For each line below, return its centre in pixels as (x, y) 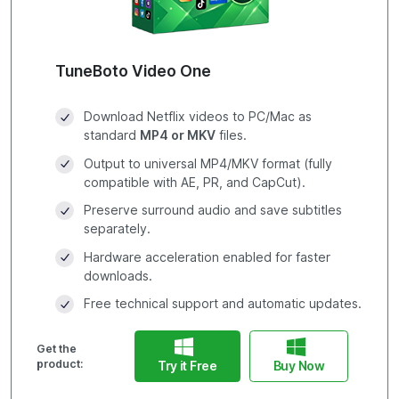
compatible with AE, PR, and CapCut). (194, 182)
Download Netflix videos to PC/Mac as (197, 117)
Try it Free (187, 366)
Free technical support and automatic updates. (222, 304)
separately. (117, 229)
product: (60, 364)
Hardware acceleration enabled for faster (207, 257)
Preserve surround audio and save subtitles (212, 211)
